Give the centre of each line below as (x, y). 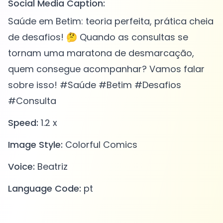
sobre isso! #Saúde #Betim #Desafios (95, 85)
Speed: (23, 123)
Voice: (21, 167)
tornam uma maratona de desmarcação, (101, 53)
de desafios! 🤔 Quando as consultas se (98, 37)
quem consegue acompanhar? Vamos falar (106, 69)
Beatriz (51, 167)
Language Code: (45, 189)
